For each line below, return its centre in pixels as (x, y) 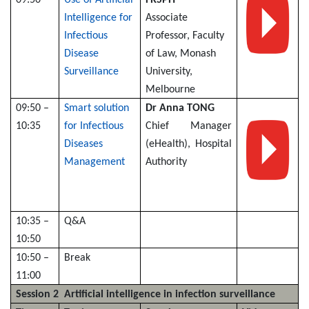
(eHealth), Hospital (189, 144)
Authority (167, 162)
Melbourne (171, 89)
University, (171, 71)
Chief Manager (189, 126)
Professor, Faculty (185, 36)
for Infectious (94, 126)
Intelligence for (99, 18)
